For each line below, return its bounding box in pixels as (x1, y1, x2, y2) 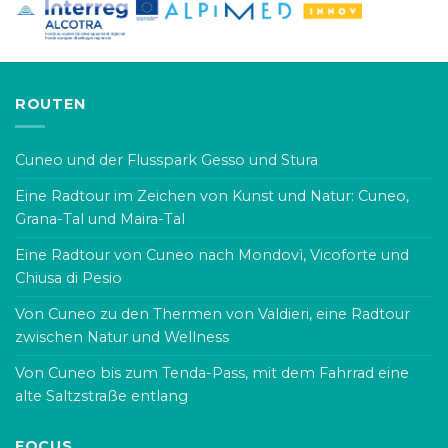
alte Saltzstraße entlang (15, 386, 188, 405)
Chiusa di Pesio (15, 268, 122, 287)
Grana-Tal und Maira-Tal (15, 209, 185, 228)
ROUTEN (15, 94, 86, 113)
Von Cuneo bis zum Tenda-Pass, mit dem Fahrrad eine (15, 363, 409, 382)
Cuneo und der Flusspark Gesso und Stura (15, 150, 318, 169)
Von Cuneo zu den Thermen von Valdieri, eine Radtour (15, 304, 410, 323)
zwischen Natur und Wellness (15, 327, 229, 346)
